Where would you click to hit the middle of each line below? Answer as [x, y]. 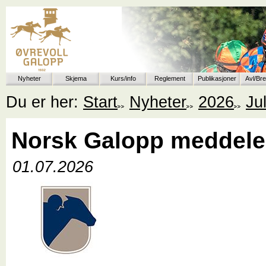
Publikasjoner [217, 79]
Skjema [76, 79]
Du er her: [45, 102]
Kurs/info [123, 79]
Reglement [170, 79]
